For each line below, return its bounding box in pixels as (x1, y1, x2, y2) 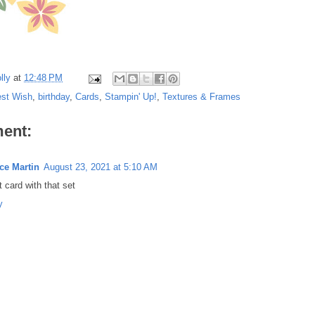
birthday (38, 91, 70, 103)
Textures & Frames (162, 91, 240, 103)
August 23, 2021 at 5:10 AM (44, 162, 157, 173)
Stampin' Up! (105, 91, 157, 103)
